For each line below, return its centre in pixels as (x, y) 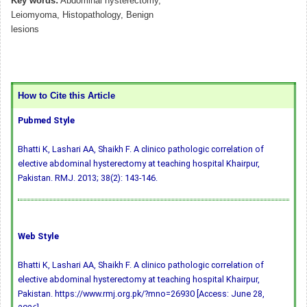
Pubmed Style (46, 121)
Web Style (38, 236)
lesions (25, 30)
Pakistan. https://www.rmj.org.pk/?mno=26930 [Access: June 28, (141, 294)
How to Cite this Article (66, 96)
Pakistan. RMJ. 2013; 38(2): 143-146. (88, 178)
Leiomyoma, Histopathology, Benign (82, 15)
